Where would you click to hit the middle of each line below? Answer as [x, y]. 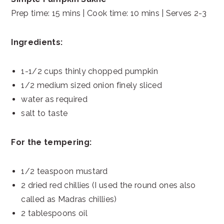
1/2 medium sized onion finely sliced [91, 85]
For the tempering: [51, 142]
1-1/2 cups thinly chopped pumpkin [89, 71]
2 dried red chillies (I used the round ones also [108, 185]
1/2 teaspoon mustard [64, 171]
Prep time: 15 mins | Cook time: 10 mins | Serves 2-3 [109, 13]
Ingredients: [37, 42]
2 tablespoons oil [54, 213]
